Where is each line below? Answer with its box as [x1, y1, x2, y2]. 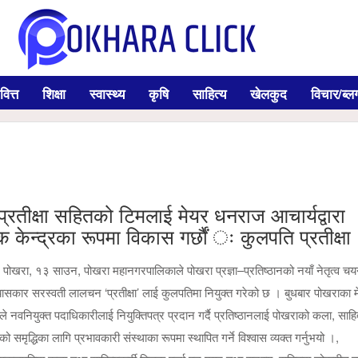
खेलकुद [250, 84, 287, 103]
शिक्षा [42, 84, 66, 103]
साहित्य [193, 84, 226, 103]
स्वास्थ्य [89, 84, 125, 103]
